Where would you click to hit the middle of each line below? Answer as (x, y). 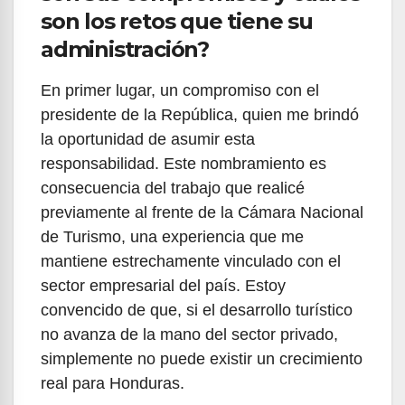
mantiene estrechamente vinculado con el (191, 262)
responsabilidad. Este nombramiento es (184, 164)
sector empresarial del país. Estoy (163, 286)
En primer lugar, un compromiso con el (180, 91)
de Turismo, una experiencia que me (172, 237)
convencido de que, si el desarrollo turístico (197, 311)
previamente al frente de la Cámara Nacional (202, 213)
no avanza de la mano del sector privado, (189, 335)
